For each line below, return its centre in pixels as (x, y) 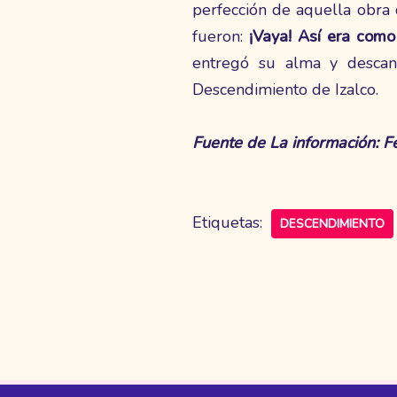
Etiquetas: (227, 222)
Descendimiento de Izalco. (285, 89)
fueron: (220, 36)
